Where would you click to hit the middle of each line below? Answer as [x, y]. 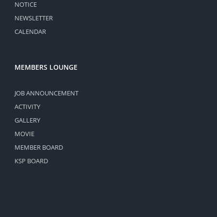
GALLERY [27, 120]
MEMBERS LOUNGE [46, 67]
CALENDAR [30, 31]
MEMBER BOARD [39, 147]
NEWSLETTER [34, 18]
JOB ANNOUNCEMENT [46, 93]
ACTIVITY [27, 106]
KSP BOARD [31, 161]
